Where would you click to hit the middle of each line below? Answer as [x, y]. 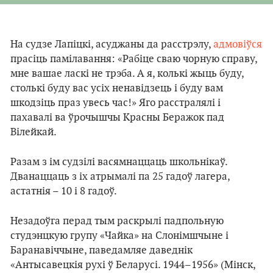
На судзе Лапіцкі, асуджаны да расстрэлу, [112, 44]
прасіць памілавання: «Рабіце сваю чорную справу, [134, 59]
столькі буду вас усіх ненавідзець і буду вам [117, 88]
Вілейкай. [34, 132]
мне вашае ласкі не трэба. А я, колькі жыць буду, [127, 73]
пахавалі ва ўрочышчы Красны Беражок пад [117, 117]
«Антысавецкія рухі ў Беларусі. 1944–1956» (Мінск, [133, 265]
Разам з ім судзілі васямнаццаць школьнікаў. [119, 162]
